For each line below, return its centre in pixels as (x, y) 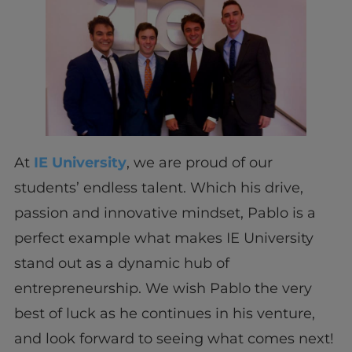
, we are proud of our (199, 162)
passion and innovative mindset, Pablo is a (165, 213)
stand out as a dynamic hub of (121, 263)
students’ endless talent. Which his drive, (158, 187)
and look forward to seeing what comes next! (174, 338)
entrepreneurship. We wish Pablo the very (163, 288)
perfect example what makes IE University (163, 238)
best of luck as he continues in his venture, (164, 313)
